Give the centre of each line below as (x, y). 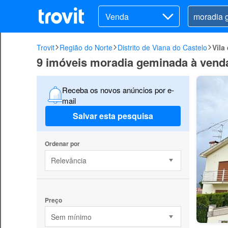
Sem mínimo (71, 217)
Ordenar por (62, 143)
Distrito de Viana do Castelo (162, 47)
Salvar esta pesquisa (113, 116)
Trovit (46, 47)
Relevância (68, 161)
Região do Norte (86, 47)
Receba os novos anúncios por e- (118, 90)
